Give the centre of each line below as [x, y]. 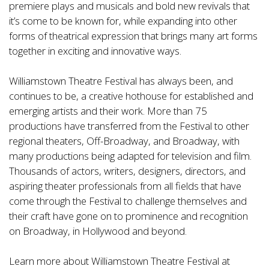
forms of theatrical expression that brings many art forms [133, 35]
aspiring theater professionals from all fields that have [125, 186]
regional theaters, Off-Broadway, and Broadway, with [124, 141]
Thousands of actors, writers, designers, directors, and [127, 171]
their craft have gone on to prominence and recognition [128, 216]
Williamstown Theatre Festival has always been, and [121, 80]
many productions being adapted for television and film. [130, 156]
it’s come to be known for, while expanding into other [123, 20]
